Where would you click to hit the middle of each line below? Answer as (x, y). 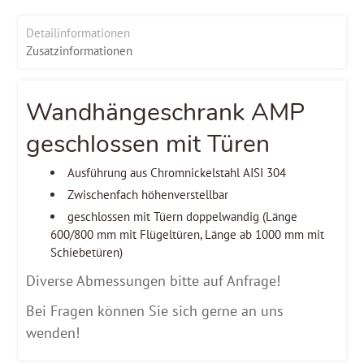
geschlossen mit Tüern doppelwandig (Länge (183, 216)
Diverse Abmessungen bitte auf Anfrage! (154, 280)
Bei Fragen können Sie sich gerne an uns (155, 310)
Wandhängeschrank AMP (166, 112)
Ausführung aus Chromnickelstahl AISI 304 (177, 172)
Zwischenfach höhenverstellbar (148, 194)
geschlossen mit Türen (148, 144)
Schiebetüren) (87, 252)
